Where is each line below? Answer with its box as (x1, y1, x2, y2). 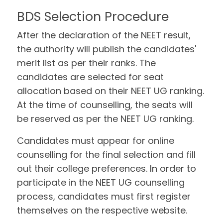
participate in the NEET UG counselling (17, 176, 185, 189)
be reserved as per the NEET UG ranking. (17, 112, 194, 125)
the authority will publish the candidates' (17, 43, 197, 55)
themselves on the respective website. (17, 204, 188, 217)
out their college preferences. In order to (17, 162, 197, 175)
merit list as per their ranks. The (17, 57, 156, 69)
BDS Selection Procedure (17, 8, 169, 25)
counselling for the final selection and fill (17, 148, 196, 161)
